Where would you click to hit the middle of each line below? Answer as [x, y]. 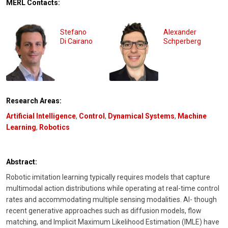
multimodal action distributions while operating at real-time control [113, 189]
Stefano [73, 32]
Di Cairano [76, 41]
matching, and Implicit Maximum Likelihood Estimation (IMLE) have [113, 222]
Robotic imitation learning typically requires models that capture [108, 177]
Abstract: [22, 162]
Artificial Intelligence [41, 116]
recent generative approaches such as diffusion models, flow [104, 211]
